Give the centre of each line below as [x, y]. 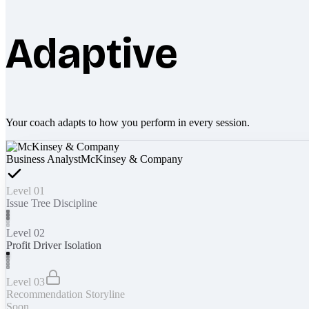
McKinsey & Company [132, 159]
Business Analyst [43, 159]
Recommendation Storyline [66, 294]
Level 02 [26, 232]
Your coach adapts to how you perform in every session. [128, 122]
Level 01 [26, 190]
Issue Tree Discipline [52, 203]
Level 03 [26, 281]
